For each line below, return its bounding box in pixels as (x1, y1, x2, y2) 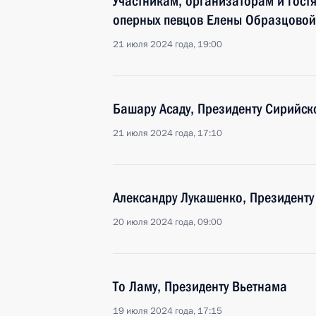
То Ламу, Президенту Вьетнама (113, 278, 287, 295)
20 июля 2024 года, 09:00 (113, 216, 222, 229)
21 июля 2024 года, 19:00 (113, 38, 222, 51)
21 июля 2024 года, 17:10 (113, 127, 222, 140)
